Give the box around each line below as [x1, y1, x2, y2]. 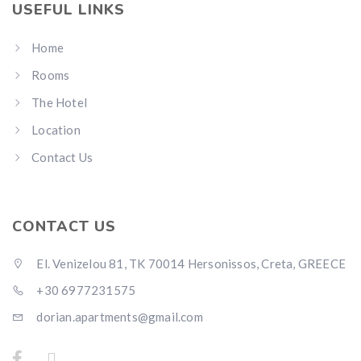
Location [31, 122, 81, 137]
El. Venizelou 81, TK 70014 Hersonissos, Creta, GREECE [34, 256, 346, 271]
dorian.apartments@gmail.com [34, 309, 203, 324]
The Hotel [31, 95, 88, 110]
